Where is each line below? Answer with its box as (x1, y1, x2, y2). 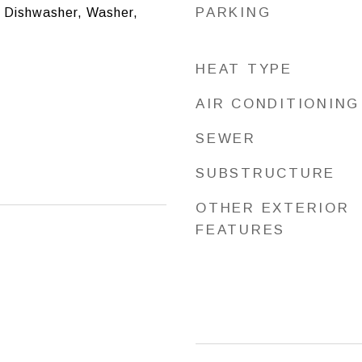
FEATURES (196, 222, 285, 238)
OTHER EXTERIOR (196, 200, 350, 216)
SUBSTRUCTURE (196, 166, 335, 181)
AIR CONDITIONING (196, 96, 360, 112)
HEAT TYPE (196, 61, 293, 77)
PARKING (196, 5, 271, 20)
